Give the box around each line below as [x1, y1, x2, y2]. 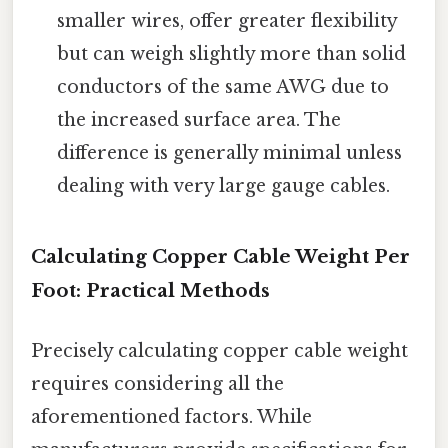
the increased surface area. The [57, 109, 342, 132]
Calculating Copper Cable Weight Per [31, 245, 410, 269]
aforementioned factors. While [31, 405, 312, 428]
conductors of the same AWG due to [57, 76, 390, 99]
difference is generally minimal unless [57, 142, 403, 165]
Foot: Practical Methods [31, 279, 270, 303]
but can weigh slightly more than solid [57, 43, 407, 66]
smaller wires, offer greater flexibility [57, 10, 398, 33]
